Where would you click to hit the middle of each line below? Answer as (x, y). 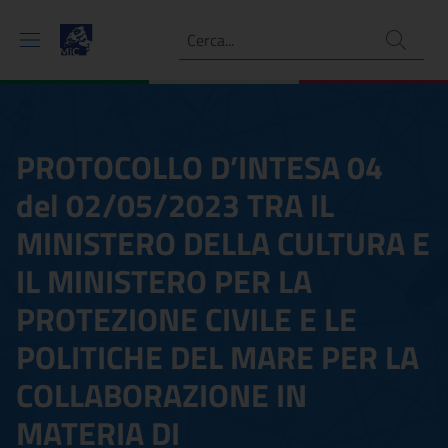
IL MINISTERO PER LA (164, 281)
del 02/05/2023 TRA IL (175, 205)
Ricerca (200, 30)
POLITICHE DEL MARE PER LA (217, 357)
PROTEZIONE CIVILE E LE (186, 319)
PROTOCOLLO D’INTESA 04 (199, 167)
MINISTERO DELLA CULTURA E (223, 243)
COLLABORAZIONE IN (161, 395)
